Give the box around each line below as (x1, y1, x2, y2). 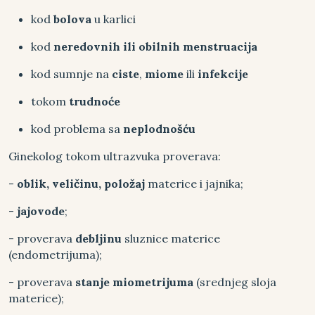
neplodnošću (123, 122, 195, 136)
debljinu (75, 231, 122, 245)
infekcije (198, 67, 248, 81)
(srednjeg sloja (193, 275, 276, 289)
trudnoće (69, 94, 120, 108)
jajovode (17, 204, 65, 218)
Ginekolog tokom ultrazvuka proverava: (8, 149, 221, 163)
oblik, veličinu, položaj (17, 176, 148, 191)
